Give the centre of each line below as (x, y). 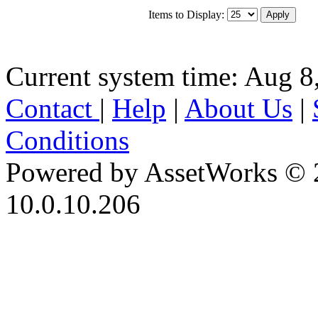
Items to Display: (186, 14)
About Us (238, 108)
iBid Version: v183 (111, 236)
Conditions (67, 140)
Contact (53, 108)
